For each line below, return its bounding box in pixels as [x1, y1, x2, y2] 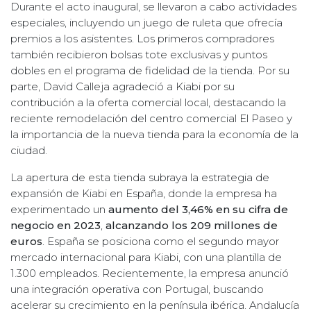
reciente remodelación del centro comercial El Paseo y [10, 111, 292, 125]
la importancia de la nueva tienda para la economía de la [10, 127, 299, 141]
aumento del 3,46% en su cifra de [108, 202, 288, 216]
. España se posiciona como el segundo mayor [42, 234, 279, 248]
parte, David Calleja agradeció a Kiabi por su [10, 79, 235, 93]
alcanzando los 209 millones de [106, 218, 278, 232]
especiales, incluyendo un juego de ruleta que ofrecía [10, 15, 283, 29]
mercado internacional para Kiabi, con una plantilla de [10, 250, 282, 264]
